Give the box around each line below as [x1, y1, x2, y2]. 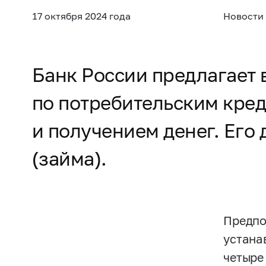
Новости [223, 9, 264, 21]
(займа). [31, 147, 107, 170]
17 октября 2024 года [31, 9, 131, 21]
